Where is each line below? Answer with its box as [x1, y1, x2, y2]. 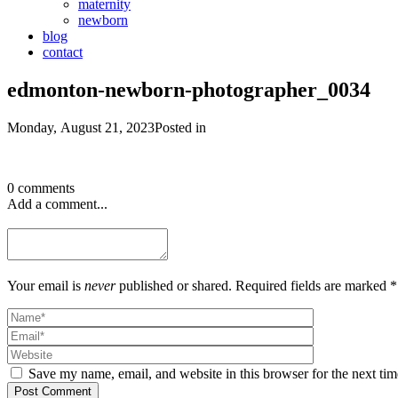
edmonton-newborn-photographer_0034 [7, 77, 370, 101]
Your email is [7, 277, 84, 293]
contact [43, 44, 83, 60]
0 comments [7, 179, 75, 195]
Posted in [155, 119, 206, 135]
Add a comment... [7, 195, 107, 211]
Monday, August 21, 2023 [7, 119, 155, 135]
